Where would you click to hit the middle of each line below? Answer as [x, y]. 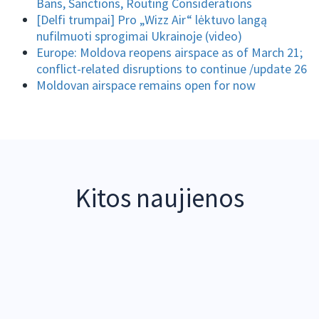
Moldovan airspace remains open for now [146, 85]
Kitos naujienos [159, 198]
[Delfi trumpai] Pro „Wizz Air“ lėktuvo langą [152, 20]
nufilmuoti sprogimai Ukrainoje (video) [140, 36]
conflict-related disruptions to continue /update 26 [172, 69]
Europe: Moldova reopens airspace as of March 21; [170, 53]
